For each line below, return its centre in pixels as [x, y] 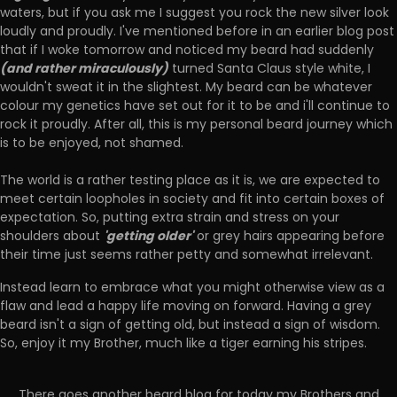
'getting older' [148, 237]
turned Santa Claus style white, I [271, 70]
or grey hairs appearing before [289, 237]
